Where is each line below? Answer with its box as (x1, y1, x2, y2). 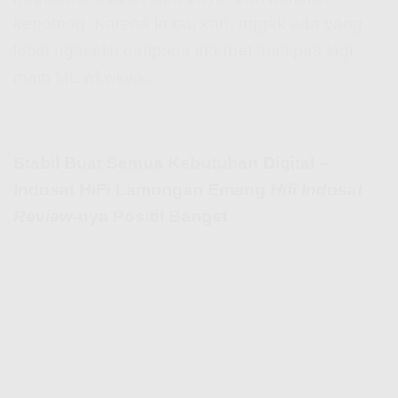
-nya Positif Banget (73, 206, 227, 226)
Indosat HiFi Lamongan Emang (13, 179, 270, 199)
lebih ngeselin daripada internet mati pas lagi (13, 41, 353, 60)
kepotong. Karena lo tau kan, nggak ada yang (13, 14, 362, 34)
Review (13, 206, 73, 226)
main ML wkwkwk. (13, 68, 151, 87)
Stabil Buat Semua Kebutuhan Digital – (13, 153, 329, 172)
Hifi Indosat (270, 179, 362, 199)
